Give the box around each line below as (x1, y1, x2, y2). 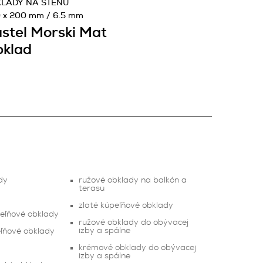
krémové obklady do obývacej (78, 244, 196, 252)
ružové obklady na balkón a (78, 176, 187, 184)
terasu (78, 184, 104, 193)
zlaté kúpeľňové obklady (78, 201, 173, 210)
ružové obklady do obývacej (78, 218, 188, 227)
